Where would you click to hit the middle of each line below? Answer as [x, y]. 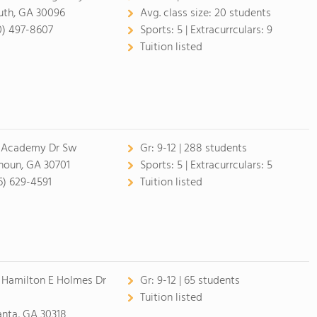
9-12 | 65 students [198, 281]
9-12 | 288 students [202, 149]
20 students [242, 13]
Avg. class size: [177, 13]
